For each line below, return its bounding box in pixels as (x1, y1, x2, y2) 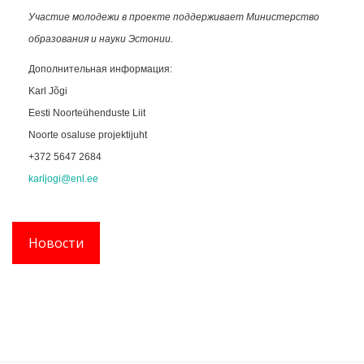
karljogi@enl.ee (28, 172, 98, 184)
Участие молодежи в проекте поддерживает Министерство (28, 11, 319, 23)
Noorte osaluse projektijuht (28, 128, 147, 141)
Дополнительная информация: (28, 63, 172, 75)
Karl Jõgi (28, 84, 67, 97)
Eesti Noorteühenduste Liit (28, 106, 145, 119)
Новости (28, 233, 84, 252)
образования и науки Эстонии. (28, 32, 173, 45)
